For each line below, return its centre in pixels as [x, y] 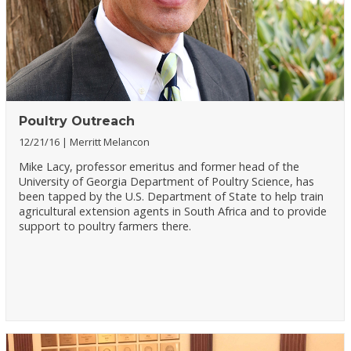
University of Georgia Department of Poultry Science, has [167, 181]
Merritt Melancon [110, 141]
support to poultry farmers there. [105, 226]
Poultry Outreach [77, 121]
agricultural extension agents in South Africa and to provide [173, 211]
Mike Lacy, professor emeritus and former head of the [159, 166]
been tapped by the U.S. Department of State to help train [172, 196]
